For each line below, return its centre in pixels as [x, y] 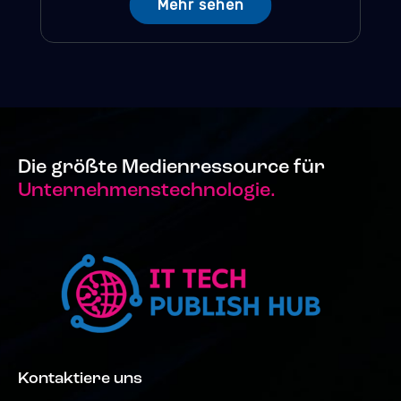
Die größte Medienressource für [171, 167]
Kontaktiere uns [80, 380]
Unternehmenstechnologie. [147, 191]
